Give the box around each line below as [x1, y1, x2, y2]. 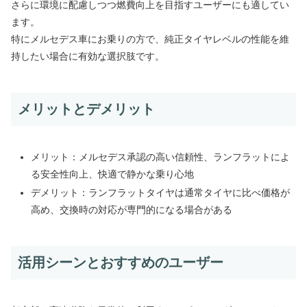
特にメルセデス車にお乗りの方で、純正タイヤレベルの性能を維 [11, 34, 289, 45]
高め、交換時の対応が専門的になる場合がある [30, 204, 232, 216]
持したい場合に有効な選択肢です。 [11, 51, 164, 62]
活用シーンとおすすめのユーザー [18, 255, 223, 271]
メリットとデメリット [18, 101, 155, 117]
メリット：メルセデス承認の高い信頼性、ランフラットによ [30, 151, 290, 162]
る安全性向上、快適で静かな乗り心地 [30, 168, 194, 180]
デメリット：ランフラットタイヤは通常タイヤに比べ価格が [30, 187, 290, 199]
